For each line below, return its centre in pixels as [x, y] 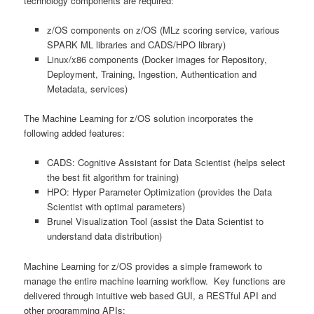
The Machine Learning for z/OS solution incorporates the [139, 118]
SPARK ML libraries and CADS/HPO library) [136, 45]
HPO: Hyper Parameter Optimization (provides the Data [159, 192]
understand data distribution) [104, 236]
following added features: [75, 133]
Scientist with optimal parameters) [116, 207]
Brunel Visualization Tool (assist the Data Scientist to [155, 221]
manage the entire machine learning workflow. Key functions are [155, 280]
